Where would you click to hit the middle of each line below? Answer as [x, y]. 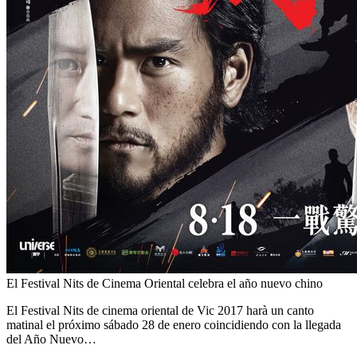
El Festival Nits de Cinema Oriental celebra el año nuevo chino [165, 284]
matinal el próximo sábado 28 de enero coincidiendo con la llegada [174, 325]
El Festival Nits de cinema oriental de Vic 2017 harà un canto [160, 311]
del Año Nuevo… [51, 339]
